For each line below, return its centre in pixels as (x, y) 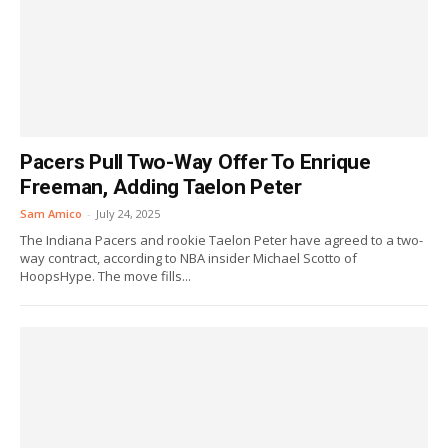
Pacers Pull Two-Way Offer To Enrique (195, 162)
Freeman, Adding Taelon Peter (161, 187)
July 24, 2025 (128, 213)
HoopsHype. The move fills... (105, 276)
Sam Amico (51, 213)
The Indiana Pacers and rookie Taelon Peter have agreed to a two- (221, 240)
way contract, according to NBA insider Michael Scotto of (188, 258)
